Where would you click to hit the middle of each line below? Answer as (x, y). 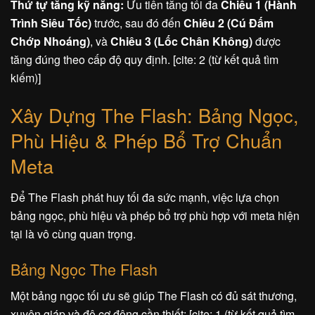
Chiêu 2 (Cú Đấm (229, 22)
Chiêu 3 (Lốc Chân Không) (181, 41)
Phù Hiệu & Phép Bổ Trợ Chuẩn (146, 141)
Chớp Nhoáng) (50, 41)
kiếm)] (26, 77)
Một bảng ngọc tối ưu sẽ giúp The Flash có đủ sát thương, (154, 296)
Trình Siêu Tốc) (51, 22)
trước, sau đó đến (137, 22)
